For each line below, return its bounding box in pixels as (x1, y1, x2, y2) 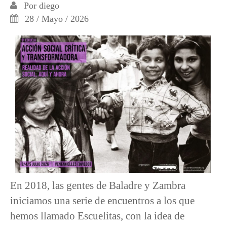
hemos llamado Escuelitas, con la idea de (10, 210, 184, 222)
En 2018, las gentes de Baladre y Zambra (10, 179, 185, 192)
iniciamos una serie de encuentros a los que (10, 195, 195, 207)
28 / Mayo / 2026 (22, 13, 89, 24)
